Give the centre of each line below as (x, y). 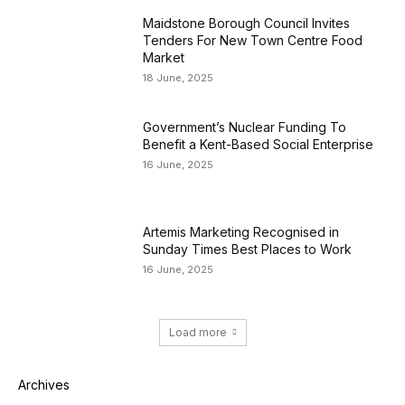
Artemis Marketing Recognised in (241, 232)
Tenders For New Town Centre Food (253, 40)
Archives (44, 384)
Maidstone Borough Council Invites (247, 23)
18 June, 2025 (179, 77)
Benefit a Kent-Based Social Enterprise (259, 145)
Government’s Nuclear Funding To (245, 127)
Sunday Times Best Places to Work (248, 250)
